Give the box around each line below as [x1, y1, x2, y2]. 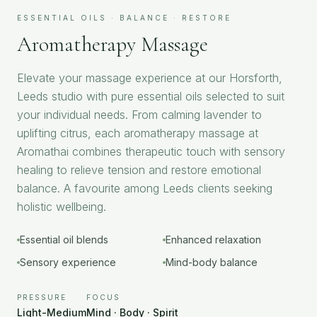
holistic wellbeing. [17, 199, 106, 214]
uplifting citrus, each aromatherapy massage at [17, 125, 258, 140]
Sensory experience [20, 255, 116, 268]
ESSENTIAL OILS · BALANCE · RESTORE [17, 13, 231, 22]
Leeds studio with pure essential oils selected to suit [17, 88, 284, 103]
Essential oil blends [20, 233, 108, 246]
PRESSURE [17, 292, 67, 301]
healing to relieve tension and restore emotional [17, 162, 261, 177]
